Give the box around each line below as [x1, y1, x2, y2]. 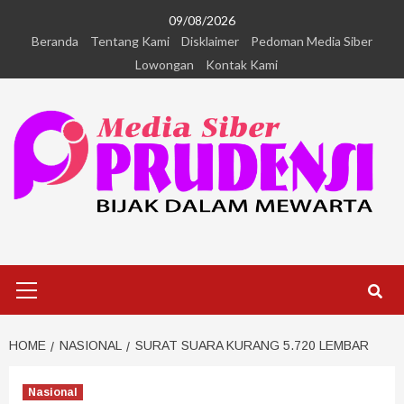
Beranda [32, 33, 78, 49]
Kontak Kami [206, 57, 278, 72]
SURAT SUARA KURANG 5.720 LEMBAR [135, 338, 369, 353]
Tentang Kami [90, 33, 170, 49]
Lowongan [135, 57, 194, 72]
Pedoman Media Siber [251, 33, 372, 49]
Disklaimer [181, 33, 239, 49]
